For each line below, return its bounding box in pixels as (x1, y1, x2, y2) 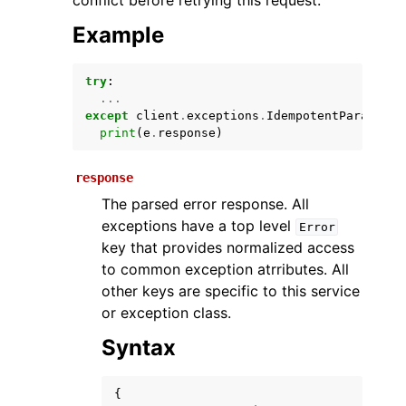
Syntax (101, 334, 176, 361)
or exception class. (101, 304, 231, 322)
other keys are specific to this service (101, 282, 360, 300)
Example (72, 22, 164, 48)
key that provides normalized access (101, 238, 354, 256)
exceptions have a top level (101, 217, 295, 235)
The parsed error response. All (101, 195, 309, 213)
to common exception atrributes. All (101, 260, 349, 278)
